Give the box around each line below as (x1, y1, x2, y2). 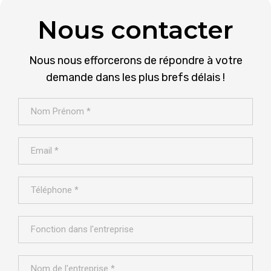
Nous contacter (38, 15, 233, 45)
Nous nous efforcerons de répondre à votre (28, 54, 243, 68)
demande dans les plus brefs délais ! (46, 71, 225, 85)
